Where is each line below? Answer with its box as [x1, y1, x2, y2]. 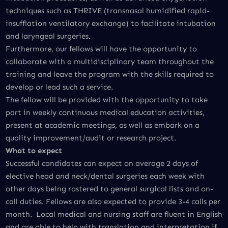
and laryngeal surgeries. [5, 32, 93, 41]
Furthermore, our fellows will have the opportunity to [5, 44, 197, 54]
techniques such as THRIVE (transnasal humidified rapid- [5, 6, 210, 16]
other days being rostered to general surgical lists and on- [5, 184, 213, 194]
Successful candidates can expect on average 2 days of [5, 159, 198, 168]
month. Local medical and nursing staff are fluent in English [5, 210, 222, 219]
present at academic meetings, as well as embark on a [5, 121, 199, 130]
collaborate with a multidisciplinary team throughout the [5, 57, 214, 67]
